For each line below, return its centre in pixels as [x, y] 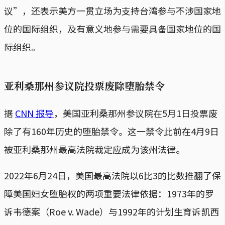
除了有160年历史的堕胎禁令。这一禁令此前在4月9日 [111, 131]
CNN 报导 [34, 113]
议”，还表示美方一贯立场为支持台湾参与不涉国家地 [113, 10]
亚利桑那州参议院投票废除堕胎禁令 [84, 85]
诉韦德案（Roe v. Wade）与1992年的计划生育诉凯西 [111, 211]
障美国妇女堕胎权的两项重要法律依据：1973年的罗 [109, 193]
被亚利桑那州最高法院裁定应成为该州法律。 [94, 149]
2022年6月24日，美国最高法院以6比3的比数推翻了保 [113, 175]
